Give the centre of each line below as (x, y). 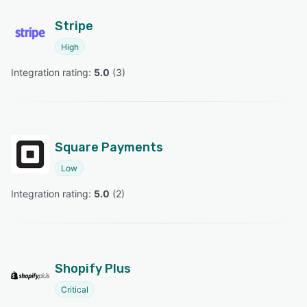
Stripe (74, 26)
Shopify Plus (93, 269)
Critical (75, 290)
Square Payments (109, 148)
